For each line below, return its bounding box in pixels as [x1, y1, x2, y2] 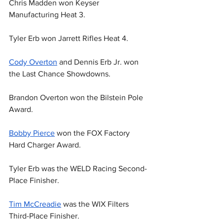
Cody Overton [9, 58, 57, 67]
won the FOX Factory [55, 129, 132, 138]
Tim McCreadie [9, 200, 61, 209]
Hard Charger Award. [9, 141, 81, 149]
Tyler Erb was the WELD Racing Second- [9, 164, 147, 173]
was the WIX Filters [61, 200, 131, 209]
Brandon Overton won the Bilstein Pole [9, 93, 145, 102]
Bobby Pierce [9, 129, 55, 138]
